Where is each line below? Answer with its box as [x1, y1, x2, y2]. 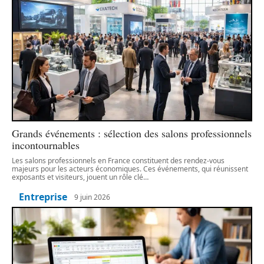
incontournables [12, 138, 80, 153]
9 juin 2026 [74, 192, 110, 202]
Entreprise [19, 190, 67, 204]
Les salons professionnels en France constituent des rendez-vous [12, 156, 225, 166]
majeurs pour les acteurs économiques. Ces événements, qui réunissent [12, 164, 248, 174]
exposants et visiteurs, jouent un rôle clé [12, 172, 143, 183]
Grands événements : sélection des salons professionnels [12, 126, 252, 141]
